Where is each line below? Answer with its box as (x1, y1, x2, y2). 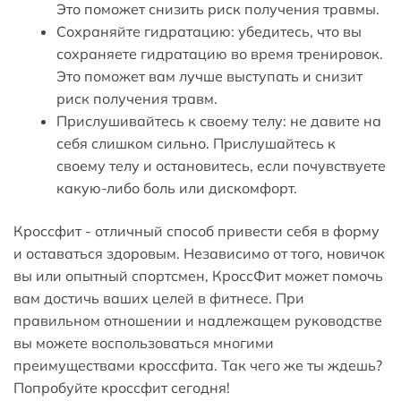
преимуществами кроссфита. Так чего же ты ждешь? (13, 355, 382, 374)
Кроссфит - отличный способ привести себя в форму (13, 221, 380, 240)
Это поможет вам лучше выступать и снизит (56, 66, 363, 85)
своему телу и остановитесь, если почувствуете (56, 156, 386, 175)
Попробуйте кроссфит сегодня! (13, 378, 230, 397)
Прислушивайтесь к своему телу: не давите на (56, 111, 381, 130)
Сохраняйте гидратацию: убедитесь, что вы (56, 21, 362, 40)
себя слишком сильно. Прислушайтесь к (56, 133, 336, 152)
